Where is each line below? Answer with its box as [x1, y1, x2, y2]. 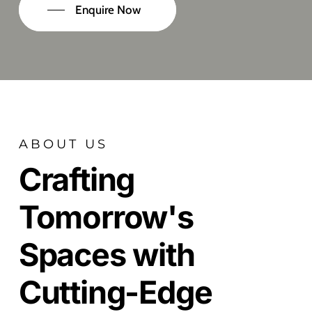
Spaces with [18, 235, 195, 274]
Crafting [18, 159, 135, 198]
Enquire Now [75, 3, 141, 17]
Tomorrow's [18, 197, 194, 236]
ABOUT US [18, 136, 108, 152]
